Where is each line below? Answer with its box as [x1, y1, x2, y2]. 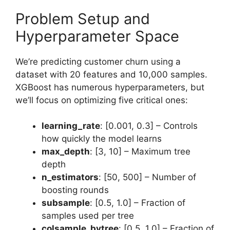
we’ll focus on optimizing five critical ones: [15, 94, 188, 105]
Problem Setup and [15, 9, 150, 28]
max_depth [42, 146, 90, 157]
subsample [42, 198, 90, 208]
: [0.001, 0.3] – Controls [100, 121, 198, 131]
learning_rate [42, 121, 100, 131]
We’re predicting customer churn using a [15, 56, 181, 67]
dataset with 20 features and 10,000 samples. [15, 69, 207, 80]
